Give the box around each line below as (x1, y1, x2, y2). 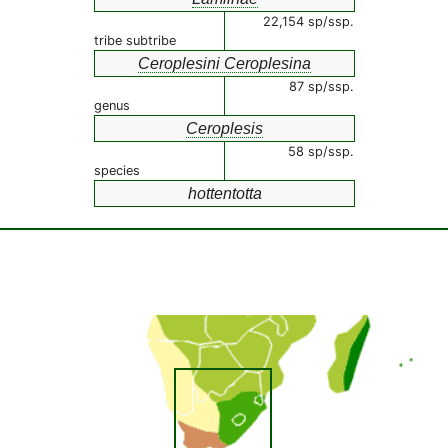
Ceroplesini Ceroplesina (138, 55, 311, 72)
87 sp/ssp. (289, 79, 354, 94)
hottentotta (187, 185, 262, 202)
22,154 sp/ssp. (263, 14, 354, 29)
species (94, 163, 140, 178)
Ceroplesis (186, 120, 263, 137)
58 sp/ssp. (288, 144, 354, 159)
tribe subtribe (94, 33, 176, 48)
